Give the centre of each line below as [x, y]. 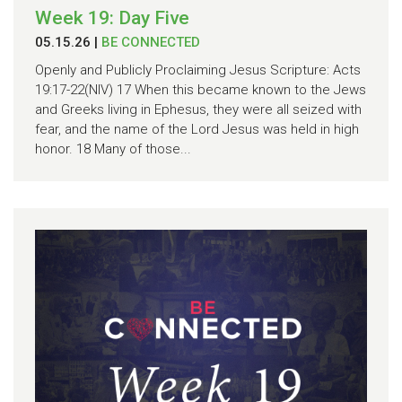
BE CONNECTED [151, 43]
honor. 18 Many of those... [113, 149]
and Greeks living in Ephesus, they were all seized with [198, 110]
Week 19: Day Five [112, 17]
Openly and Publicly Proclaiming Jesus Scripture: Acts [198, 70]
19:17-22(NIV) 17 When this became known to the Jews [201, 90]
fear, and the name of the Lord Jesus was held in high [197, 130]
